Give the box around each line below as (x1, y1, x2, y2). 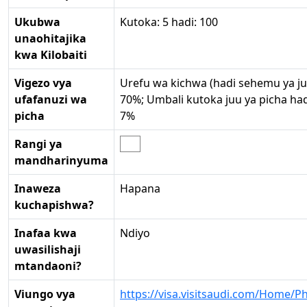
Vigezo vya (14, 75, 72, 90)
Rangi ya (14, 136, 62, 151)
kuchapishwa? (14, 197, 94, 212)
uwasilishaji (14, 241, 81, 257)
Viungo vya (14, 286, 75, 302)
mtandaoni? (14, 258, 82, 273)
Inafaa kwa (14, 225, 77, 241)
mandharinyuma (14, 152, 108, 168)
